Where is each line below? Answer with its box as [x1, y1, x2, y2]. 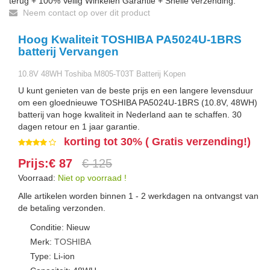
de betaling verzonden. [18, 203, 105, 213]
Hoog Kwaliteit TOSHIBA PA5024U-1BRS [18, 33, 242, 46]
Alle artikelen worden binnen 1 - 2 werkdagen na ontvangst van [18, 191, 259, 201]
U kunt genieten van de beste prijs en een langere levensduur [18, 86, 253, 95]
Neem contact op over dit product [20, 8, 150, 17]
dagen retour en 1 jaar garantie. [18, 122, 140, 131]
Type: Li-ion [30, 251, 75, 261]
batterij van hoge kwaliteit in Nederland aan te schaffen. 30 [18, 110, 242, 119]
